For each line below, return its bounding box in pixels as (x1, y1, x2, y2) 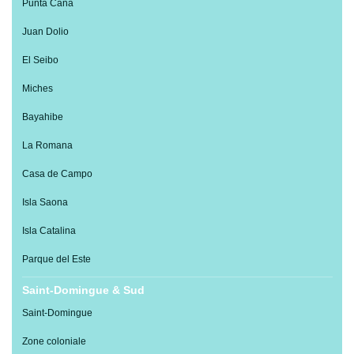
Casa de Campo (21, 168, 92, 180)
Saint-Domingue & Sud (21, 284, 145, 297)
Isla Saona (21, 197, 68, 209)
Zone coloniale (21, 336, 86, 348)
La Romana (21, 140, 73, 152)
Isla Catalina (21, 225, 76, 237)
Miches (21, 83, 53, 95)
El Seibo (21, 55, 58, 66)
